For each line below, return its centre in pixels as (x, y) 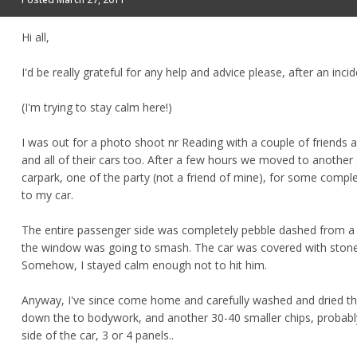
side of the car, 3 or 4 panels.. (98, 335)
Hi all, (35, 37)
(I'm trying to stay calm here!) (97, 108)
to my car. (47, 195)
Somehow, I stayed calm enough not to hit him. (144, 265)
